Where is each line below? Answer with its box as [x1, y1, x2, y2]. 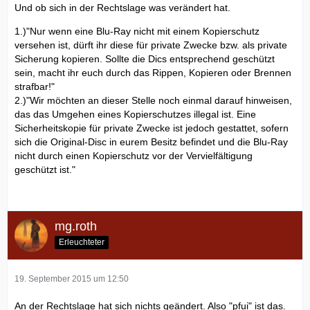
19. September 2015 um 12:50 [15, 273, 129, 284]
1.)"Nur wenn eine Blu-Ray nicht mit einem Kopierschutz [15, 25, 259, 37]
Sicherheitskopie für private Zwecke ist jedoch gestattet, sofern [15, 122, 289, 134]
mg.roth [55, 219, 97, 233]
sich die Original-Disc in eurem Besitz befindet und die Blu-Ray [15, 136, 288, 147]
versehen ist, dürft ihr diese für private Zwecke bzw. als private [15, 39, 287, 51]
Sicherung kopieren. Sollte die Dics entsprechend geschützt [15, 53, 275, 64]
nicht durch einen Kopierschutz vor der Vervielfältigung [15, 149, 253, 161]
